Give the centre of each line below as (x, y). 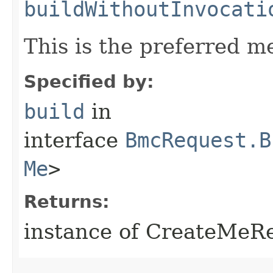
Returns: (67, 201)
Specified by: (89, 81)
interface (74, 140)
